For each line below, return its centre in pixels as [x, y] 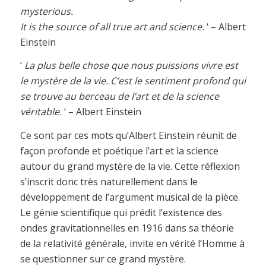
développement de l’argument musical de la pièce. [130, 197]
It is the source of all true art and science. [113, 26]
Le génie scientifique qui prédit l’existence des [121, 212]
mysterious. [46, 11]
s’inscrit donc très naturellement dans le [109, 181]
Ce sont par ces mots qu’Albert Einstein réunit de [128, 135]
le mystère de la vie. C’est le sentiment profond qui [133, 81]
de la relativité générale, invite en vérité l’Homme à [132, 243]
